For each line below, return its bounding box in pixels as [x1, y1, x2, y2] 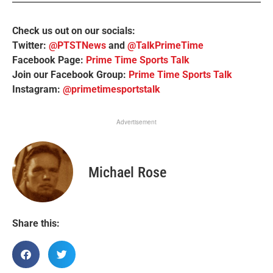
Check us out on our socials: [12, 24, 143, 37]
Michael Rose [88, 163, 166, 181]
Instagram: [12, 83, 63, 95]
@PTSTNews [49, 39, 106, 51]
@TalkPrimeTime [127, 39, 204, 51]
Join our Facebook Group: [12, 68, 129, 80]
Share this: [12, 218, 60, 230]
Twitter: [12, 39, 49, 51]
